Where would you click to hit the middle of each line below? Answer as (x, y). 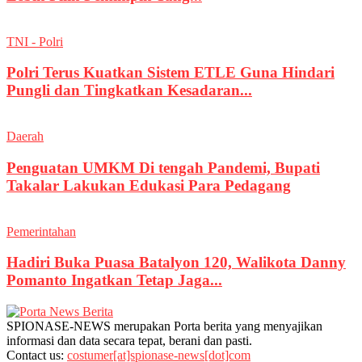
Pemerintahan (41, 231)
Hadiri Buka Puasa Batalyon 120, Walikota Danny (176, 263)
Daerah (25, 137)
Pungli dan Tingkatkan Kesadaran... (129, 90)
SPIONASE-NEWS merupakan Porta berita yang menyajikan (164, 326)
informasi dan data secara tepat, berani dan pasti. (129, 340)
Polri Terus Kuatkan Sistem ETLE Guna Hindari (170, 73)
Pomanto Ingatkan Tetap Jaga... (114, 280)
